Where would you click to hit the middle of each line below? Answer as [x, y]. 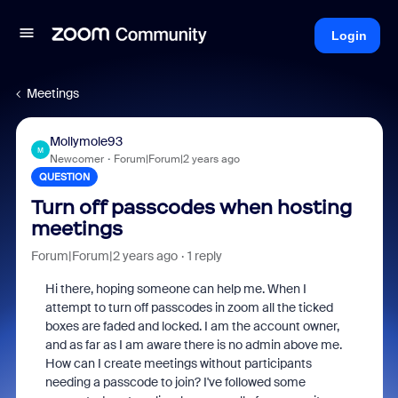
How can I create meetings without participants [178, 363]
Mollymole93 [86, 141]
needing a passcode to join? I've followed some [175, 382]
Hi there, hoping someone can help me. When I [175, 289]
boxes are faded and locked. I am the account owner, [192, 326]
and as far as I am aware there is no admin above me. [193, 345]
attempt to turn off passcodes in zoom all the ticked [189, 307]
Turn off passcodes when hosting [191, 207]
